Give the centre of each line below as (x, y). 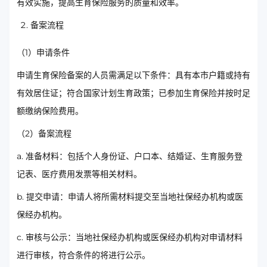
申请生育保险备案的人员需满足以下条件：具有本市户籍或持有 (133, 75)
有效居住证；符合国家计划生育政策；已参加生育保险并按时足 (133, 93)
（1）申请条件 (43, 53)
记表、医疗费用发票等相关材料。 (79, 174)
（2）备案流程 (44, 134)
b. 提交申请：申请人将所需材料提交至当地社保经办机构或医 (130, 197)
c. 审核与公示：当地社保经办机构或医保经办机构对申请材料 (130, 237)
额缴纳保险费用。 (50, 111)
